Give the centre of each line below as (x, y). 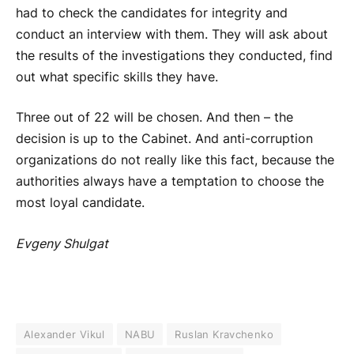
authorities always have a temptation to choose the (170, 182)
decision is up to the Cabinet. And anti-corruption (164, 139)
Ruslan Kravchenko (224, 334)
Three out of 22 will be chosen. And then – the (154, 118)
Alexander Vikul (64, 334)
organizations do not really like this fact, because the (175, 160)
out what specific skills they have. (117, 77)
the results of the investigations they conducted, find (174, 55)
